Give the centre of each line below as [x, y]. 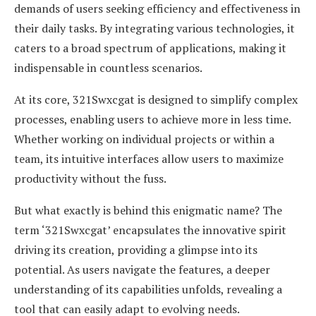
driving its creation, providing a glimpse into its [136, 250]
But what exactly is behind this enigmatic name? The [148, 211]
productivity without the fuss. [90, 179]
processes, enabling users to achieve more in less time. [152, 120]
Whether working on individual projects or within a [144, 139]
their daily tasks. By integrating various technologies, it [154, 29]
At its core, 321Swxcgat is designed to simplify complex [156, 100]
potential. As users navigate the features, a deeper [142, 270]
